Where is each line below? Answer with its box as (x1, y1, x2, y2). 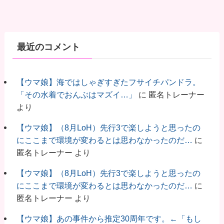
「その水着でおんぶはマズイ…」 (16, 89, 136, 99)
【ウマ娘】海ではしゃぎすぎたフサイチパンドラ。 (16, 77, 200, 86)
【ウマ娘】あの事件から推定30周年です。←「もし (16, 213, 201, 223)
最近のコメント (16, 42, 80, 52)
